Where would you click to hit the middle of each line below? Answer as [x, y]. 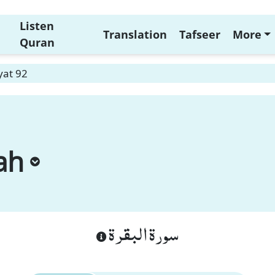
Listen [37, 26]
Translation [135, 34]
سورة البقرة [143, 233]
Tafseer [199, 34]
